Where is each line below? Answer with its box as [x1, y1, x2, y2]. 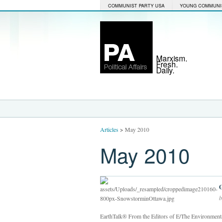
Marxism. [156, 53, 187, 63]
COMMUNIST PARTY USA [108, 2, 165, 9]
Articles [100, 125, 118, 133]
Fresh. [156, 58, 178, 69]
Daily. [156, 64, 174, 75]
